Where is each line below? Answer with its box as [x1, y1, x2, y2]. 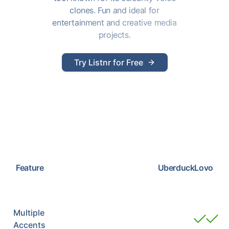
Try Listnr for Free [74, 57, 143, 67]
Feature [16, 163, 44, 173]
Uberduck [157, 163, 195, 173]
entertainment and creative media [52, 17, 177, 28]
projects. [98, 30, 131, 40]
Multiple [13, 208, 45, 218]
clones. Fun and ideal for [70, 5, 159, 15]
